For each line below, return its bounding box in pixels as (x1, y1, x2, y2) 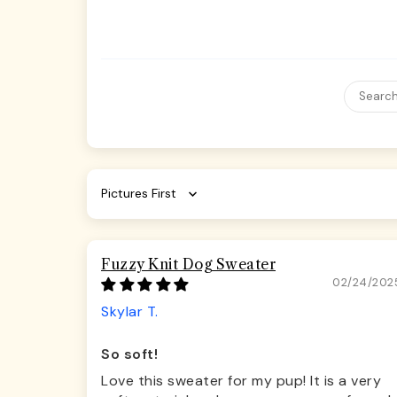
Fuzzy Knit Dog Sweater (101, 254, 276, 273)
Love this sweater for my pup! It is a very (101, 370, 381, 390)
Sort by (100, 192, 152, 211)
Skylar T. (101, 301, 159, 321)
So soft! (101, 344, 158, 363)
